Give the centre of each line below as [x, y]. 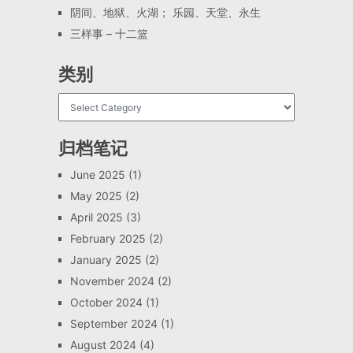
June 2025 [97, 175]
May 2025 [96, 196]
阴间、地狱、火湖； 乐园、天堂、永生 [165, 13]
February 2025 [108, 239]
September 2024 [113, 324]
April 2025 [96, 217]
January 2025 [106, 260]
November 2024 [112, 281]
